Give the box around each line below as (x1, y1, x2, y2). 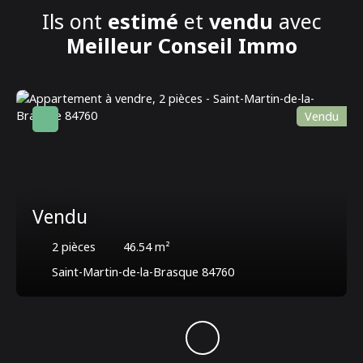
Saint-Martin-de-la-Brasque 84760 (52, 264, 234, 280)
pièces (62, 239, 96, 255)
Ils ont (41, 7, 108, 36)
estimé (107, 7, 178, 36)
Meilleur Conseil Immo (66, 32, 297, 60)
